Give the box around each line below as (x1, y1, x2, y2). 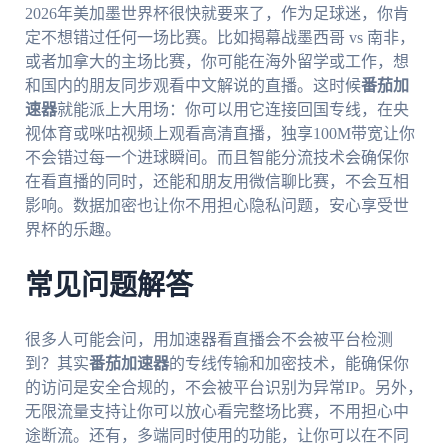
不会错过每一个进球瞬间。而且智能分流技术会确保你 (24, 148, 409, 166)
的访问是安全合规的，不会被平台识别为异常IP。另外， (24, 379, 423, 397)
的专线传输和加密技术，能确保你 (168, 355, 409, 373)
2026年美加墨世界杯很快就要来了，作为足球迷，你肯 (24, 4, 409, 22)
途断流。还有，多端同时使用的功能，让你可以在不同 (24, 427, 409, 445)
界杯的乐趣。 (24, 220, 121, 238)
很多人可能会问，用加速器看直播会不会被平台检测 (24, 331, 393, 349)
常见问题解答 (24, 272, 193, 301)
